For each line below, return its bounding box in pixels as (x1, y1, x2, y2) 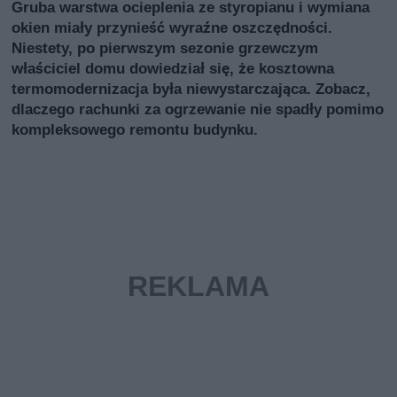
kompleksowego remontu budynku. (12, 121, 259, 139)
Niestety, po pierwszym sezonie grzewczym (12, 39, 319, 58)
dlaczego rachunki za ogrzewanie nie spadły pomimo (12, 100, 385, 119)
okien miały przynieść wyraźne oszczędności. (12, 19, 333, 37)
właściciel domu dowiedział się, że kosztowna (12, 59, 335, 78)
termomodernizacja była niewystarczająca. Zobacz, (12, 80, 371, 98)
